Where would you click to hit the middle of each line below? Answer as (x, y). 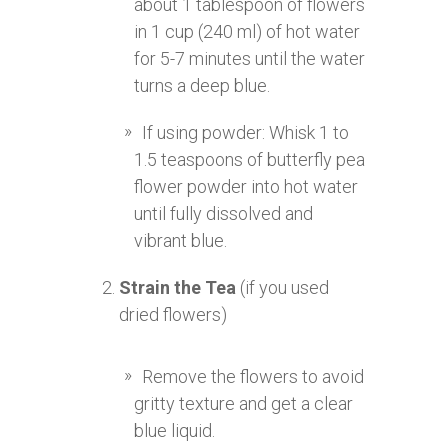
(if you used (282, 288)
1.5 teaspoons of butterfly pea (249, 160)
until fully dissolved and (223, 214)
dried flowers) (173, 315)
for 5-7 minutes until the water (249, 59)
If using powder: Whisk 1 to (245, 133)
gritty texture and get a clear (243, 404)
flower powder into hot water (246, 187)
